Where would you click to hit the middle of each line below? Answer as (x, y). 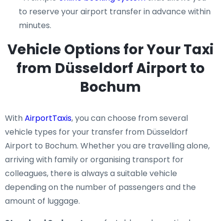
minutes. (35, 25)
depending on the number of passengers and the (100, 187)
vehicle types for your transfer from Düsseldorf (96, 132)
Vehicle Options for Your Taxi (110, 50)
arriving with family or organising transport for (94, 160)
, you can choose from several (130, 118)
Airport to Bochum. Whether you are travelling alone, (107, 146)
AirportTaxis (48, 118)
